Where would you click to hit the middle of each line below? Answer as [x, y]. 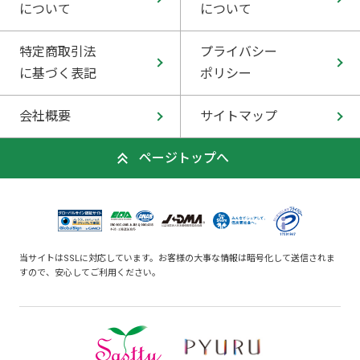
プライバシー [239, 51]
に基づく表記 [58, 73]
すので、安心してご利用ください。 [90, 272]
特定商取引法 [58, 51]
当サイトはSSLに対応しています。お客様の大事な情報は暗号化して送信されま [177, 258]
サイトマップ [239, 116]
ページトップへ [184, 157]
